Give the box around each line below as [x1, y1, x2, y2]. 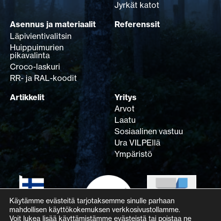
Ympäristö [114, 148, 152, 159]
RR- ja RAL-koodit [10, 73, 77, 83]
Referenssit [114, 19, 160, 30]
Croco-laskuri [10, 61, 60, 72]
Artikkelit [10, 92, 44, 102]
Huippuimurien [10, 42, 64, 52]
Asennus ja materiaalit [10, 19, 96, 30]
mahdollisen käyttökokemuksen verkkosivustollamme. [9, 205, 180, 214]
